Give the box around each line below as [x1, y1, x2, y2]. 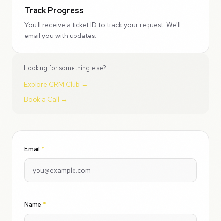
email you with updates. [24, 31, 96, 40]
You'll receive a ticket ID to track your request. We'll [24, 20, 181, 29]
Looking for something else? [24, 64, 106, 72]
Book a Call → [24, 95, 68, 104]
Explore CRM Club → [24, 80, 88, 89]
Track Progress [24, 5, 84, 16]
